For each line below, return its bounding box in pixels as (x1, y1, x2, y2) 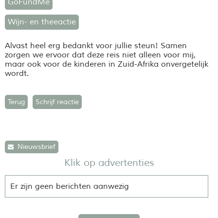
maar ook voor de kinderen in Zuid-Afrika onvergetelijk (5, 59, 208, 70)
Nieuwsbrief (14, 143, 55, 151)
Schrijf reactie (36, 98, 79, 107)
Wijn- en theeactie (8, 17, 76, 27)
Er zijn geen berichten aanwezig (10, 182, 129, 192)
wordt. (5, 69, 29, 79)
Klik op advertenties (64, 156, 154, 169)
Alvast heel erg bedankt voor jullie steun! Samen (5, 41, 187, 51)
